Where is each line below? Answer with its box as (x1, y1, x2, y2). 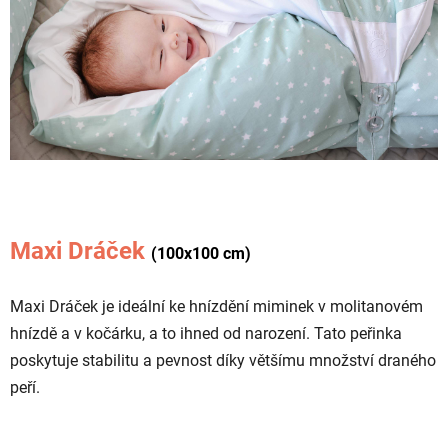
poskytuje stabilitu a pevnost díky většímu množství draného (10, 351, 436, 371)
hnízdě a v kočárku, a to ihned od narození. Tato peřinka (10, 324, 402, 344)
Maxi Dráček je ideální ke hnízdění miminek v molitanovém (10, 297, 423, 317)
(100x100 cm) (151, 244, 251, 264)
